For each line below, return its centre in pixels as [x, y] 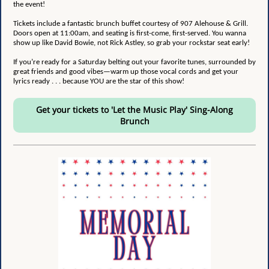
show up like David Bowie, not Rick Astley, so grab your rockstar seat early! [131, 43]
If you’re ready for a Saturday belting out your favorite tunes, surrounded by [134, 62]
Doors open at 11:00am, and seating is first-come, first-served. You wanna [130, 33]
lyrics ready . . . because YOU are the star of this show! [99, 81]
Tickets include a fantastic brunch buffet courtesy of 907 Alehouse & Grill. [131, 24]
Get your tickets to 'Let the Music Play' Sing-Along [134, 110]
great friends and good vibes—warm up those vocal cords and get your [126, 72]
